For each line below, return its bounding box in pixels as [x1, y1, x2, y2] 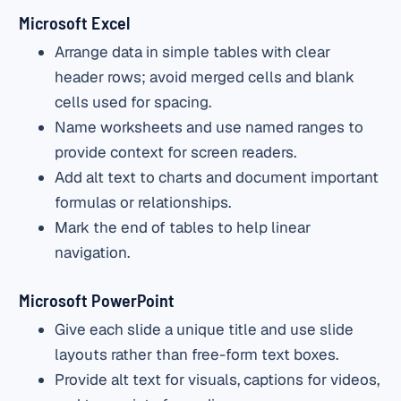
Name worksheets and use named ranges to [55, 117, 364, 138]
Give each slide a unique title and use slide [55, 319, 354, 339]
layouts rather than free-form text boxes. [55, 344, 339, 364]
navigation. [55, 243, 131, 263]
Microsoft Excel [19, 12, 130, 34]
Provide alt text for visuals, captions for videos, [55, 369, 380, 389]
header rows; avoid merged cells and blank [55, 67, 355, 88]
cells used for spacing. [55, 92, 212, 113]
